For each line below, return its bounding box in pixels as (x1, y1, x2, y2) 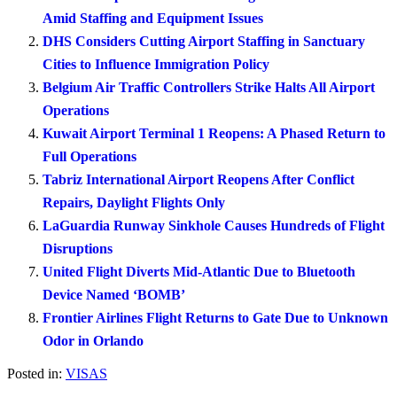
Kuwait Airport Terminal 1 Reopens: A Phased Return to (43, 125, 385, 141)
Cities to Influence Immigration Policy (43, 56, 269, 72)
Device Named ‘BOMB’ (43, 286, 185, 302)
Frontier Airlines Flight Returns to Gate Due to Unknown (43, 309, 388, 325)
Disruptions (43, 240, 113, 256)
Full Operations (43, 148, 136, 164)
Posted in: (7, 366, 62, 382)
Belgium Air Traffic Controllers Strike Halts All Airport (43, 79, 375, 95)
